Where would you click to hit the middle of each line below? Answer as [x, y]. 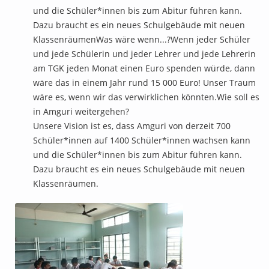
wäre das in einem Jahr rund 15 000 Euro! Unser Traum [144, 82]
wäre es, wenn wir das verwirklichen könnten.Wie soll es [146, 97]
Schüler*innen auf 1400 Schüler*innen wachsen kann [142, 140]
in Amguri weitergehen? [81, 111]
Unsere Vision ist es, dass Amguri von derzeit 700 [132, 125]
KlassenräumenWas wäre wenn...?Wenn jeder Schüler [142, 39]
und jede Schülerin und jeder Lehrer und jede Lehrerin [144, 53]
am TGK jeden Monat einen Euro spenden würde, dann [144, 68]
